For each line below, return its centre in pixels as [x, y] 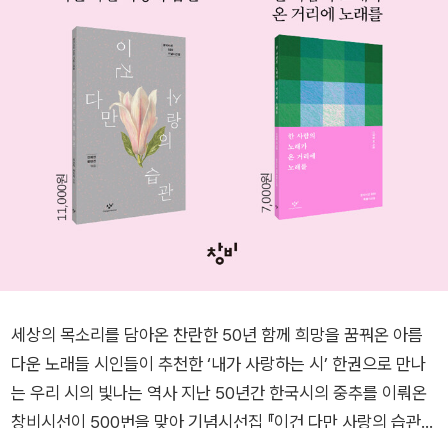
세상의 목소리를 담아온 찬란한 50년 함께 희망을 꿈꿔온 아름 [217, 335]
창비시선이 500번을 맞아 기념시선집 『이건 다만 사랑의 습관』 [219, 422]
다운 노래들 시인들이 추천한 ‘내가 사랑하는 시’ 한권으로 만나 [52, 364]
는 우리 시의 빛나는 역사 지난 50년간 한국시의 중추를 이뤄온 [96, 393]
